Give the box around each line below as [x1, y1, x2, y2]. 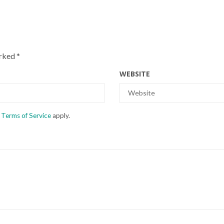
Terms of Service [1, 111, 51, 119]
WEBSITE [119, 68, 150, 78]
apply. [51, 111, 70, 119]
